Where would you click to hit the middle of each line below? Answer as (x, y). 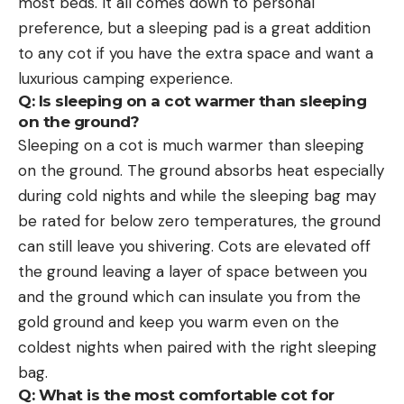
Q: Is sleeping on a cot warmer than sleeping (192, 101)
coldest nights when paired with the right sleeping (197, 347)
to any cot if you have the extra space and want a (196, 53)
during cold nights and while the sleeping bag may (197, 195)
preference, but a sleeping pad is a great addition (194, 28)
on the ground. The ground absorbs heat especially (201, 170)
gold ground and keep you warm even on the (179, 321)
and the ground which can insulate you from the (189, 296)
